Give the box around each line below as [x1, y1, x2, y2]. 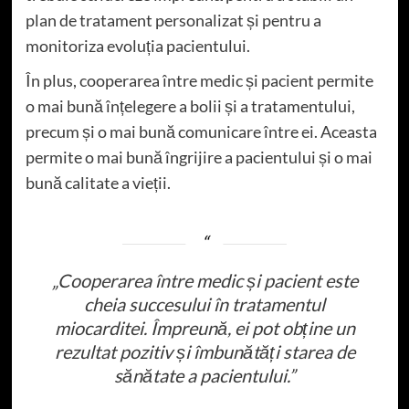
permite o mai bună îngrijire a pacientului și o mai [25, 146, 372, 167]
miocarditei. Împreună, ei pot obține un [54, 316, 355, 339]
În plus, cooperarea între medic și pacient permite [25, 69, 373, 90]
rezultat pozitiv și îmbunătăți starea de [54, 340, 355, 362]
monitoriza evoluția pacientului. [25, 35, 250, 56]
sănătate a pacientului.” [114, 363, 295, 386]
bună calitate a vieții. [25, 172, 171, 193]
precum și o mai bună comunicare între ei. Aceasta [25, 121, 377, 142]
